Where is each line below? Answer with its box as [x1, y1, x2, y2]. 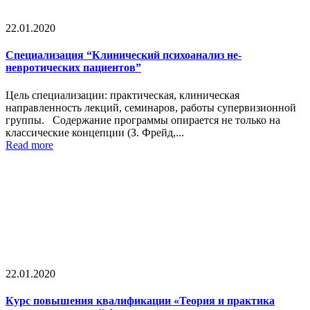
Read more [6, 138, 53, 151]
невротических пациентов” [6, 62, 141, 74]
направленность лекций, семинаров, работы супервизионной [6, 101, 296, 113]
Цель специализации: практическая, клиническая [6, 89, 239, 101]
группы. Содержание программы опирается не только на [6, 113, 280, 126]
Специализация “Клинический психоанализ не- [6, 49, 241, 62]
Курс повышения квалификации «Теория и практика [6, 294, 275, 307]
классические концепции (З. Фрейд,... [6, 126, 184, 138]
